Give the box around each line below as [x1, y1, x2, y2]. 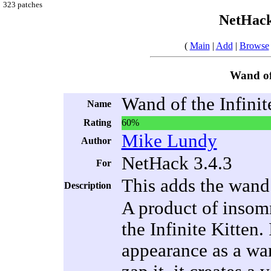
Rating [83, 117, 111, 128]
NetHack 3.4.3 [121, 153, 232, 174]
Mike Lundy [121, 131, 217, 152]
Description [64, 180, 111, 191]
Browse [239, 40, 269, 51]
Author [80, 135, 111, 146]
